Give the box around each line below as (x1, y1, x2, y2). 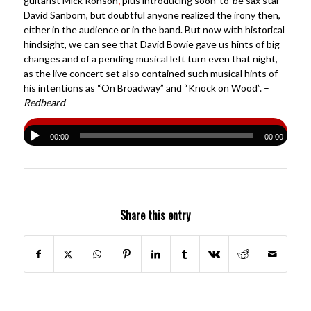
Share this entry (120, 207, 191, 224)
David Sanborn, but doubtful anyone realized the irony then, (23, 9, 280, 22)
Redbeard (23, 96, 65, 109)
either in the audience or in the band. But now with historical (23, 24, 285, 36)
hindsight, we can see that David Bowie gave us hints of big (23, 38, 280, 51)
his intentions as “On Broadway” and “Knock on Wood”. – (23, 82, 269, 94)
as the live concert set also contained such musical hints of (23, 67, 278, 80)
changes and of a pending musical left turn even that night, (23, 53, 278, 65)
